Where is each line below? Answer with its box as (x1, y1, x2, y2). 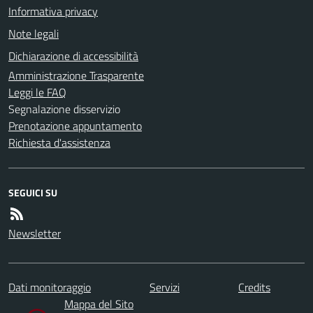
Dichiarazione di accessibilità (8, 47, 138, 64)
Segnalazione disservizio (8, 100, 120, 117)
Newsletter (8, 224, 61, 242)
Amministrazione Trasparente (8, 66, 144, 84)
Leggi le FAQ (8, 83, 66, 101)
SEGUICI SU (8, 184, 57, 200)
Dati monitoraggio (8, 278, 91, 296)
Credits (238, 278, 270, 296)
